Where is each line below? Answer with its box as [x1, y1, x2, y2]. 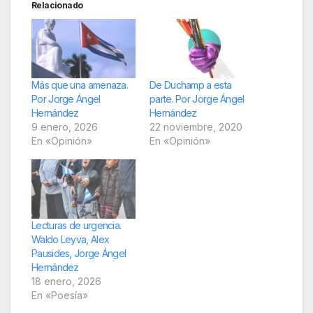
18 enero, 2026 [31, 275, 101, 288]
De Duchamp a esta [150, 78, 232, 91]
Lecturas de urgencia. [31, 219, 122, 232]
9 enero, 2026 [31, 120, 98, 133]
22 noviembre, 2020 [150, 120, 242, 133]
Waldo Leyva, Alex [31, 233, 110, 246]
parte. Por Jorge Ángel [150, 92, 245, 105]
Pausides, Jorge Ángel [31, 247, 126, 260]
